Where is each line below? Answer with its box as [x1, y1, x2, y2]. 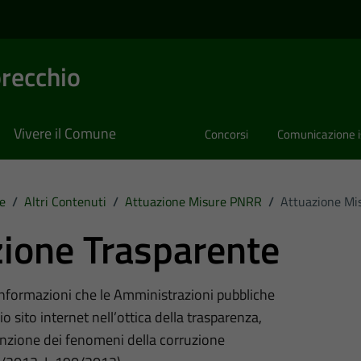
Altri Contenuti [23, 191, 106, 211]
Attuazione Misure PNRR [124, 191, 262, 211]
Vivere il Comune [14, 122, 116, 145]
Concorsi [205, 125, 248, 144]
